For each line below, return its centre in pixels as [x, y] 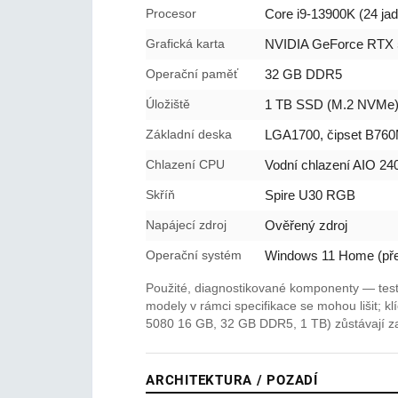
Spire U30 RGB [310, 195]
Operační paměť [192, 74]
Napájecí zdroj [186, 225]
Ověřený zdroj [306, 225]
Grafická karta [185, 44]
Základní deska [189, 134]
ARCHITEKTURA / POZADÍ [232, 380]
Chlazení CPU [185, 164]
